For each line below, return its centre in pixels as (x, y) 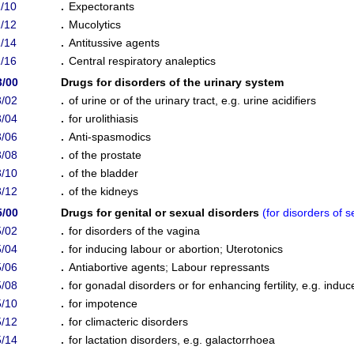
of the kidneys (104, 191)
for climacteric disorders (128, 322)
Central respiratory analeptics (142, 61)
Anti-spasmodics (110, 137)
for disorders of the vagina (134, 231)
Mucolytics (95, 24)
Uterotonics (254, 249)
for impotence (103, 303)
